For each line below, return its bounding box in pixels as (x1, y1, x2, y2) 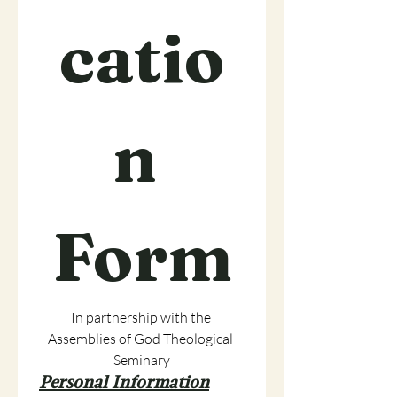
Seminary (113, 351, 170, 369)
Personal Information (39, 375, 209, 393)
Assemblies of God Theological (48, 330, 233, 347)
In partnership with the (70, 308, 211, 326)
